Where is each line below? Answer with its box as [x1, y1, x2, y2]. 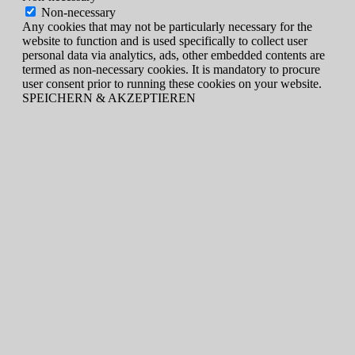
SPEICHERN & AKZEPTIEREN [22, 90, 196, 105]
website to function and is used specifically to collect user [22, 33, 307, 48]
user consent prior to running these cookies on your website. [22, 76, 322, 90]
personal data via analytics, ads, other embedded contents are [22, 48, 325, 62]
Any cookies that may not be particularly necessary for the [22, 19, 312, 33]
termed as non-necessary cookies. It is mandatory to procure [22, 62, 320, 76]
